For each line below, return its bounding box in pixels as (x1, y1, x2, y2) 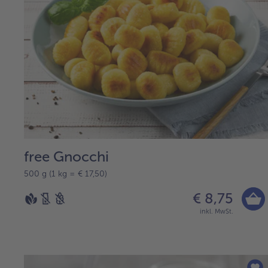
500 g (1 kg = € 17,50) (24, 168, 107, 179)
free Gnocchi (24, 147, 109, 165)
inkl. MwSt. (200, 207, 233, 215)
